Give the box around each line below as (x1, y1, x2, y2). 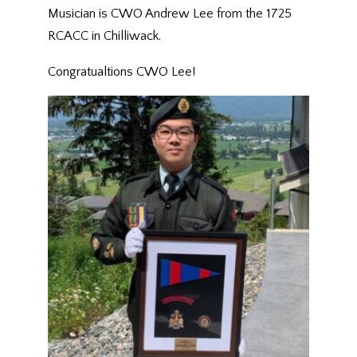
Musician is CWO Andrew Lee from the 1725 (48, 6, 292, 21)
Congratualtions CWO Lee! (48, 64, 195, 79)
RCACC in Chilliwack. (48, 29, 161, 43)
